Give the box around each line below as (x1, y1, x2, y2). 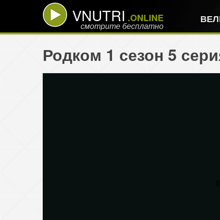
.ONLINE (125, 11, 164, 24)
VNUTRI (72, 4, 125, 25)
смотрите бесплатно (81, 20, 164, 31)
